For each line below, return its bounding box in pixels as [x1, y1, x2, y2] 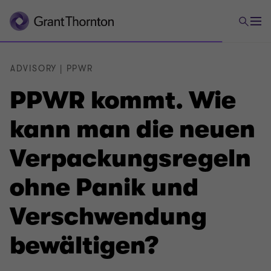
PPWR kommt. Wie [10, 87, 236, 114]
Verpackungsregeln [10, 145, 251, 172]
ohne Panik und [10, 174, 198, 201]
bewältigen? [10, 232, 158, 260]
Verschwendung [10, 203, 207, 230]
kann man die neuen [10, 116, 255, 143]
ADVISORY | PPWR [10, 63, 93, 74]
